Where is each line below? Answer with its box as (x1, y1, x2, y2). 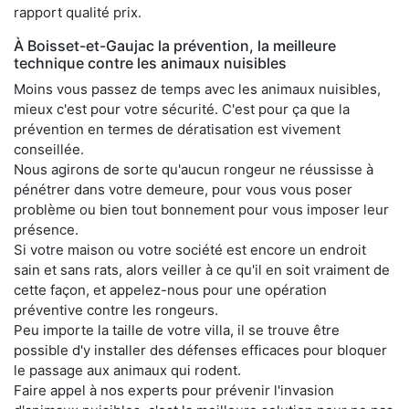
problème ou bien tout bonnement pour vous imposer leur (14, 200, 389, 218)
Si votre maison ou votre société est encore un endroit (14, 240, 366, 258)
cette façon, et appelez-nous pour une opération (14, 280, 327, 299)
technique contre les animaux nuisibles (14, 53, 287, 72)
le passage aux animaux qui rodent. (14, 361, 241, 379)
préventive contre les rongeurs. (14, 300, 218, 319)
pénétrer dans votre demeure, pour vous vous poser (14, 180, 352, 198)
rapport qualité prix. (14, 3, 142, 21)
